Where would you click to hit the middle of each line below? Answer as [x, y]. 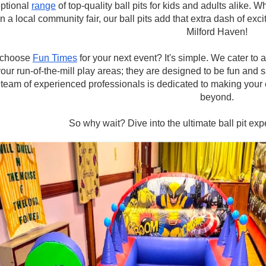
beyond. [217, 97]
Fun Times [55, 58]
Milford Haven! [217, 32]
